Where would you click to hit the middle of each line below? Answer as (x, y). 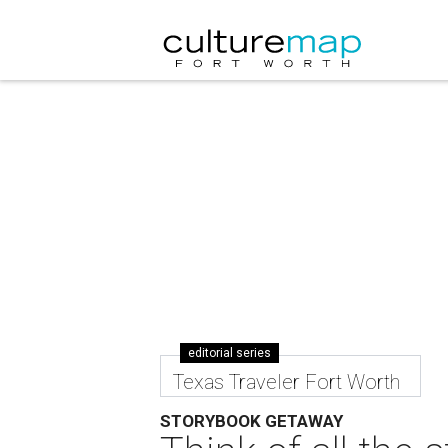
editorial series (230, 353)
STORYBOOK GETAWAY (252, 421)
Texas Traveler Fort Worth (287, 382)
